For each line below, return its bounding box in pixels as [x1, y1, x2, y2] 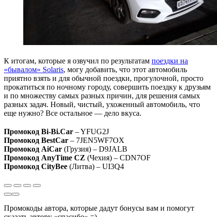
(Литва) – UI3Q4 [67, 162, 124, 170]
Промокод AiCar [4, 144, 62, 153]
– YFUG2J [73, 127, 109, 136]
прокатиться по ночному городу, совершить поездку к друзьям [4, 82, 211, 91]
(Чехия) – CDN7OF [85, 153, 151, 162]
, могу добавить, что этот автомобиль [63, 65, 187, 74]
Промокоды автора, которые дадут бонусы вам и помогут [4, 203, 194, 212]
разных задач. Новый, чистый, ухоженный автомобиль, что [4, 100, 200, 108]
